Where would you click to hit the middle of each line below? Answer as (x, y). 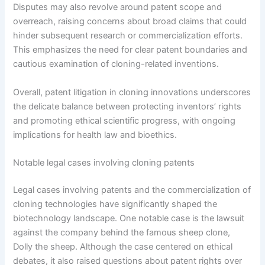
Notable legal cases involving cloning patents (104, 163)
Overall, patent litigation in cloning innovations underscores (132, 92)
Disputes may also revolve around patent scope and (118, 7)
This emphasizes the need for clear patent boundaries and (130, 50)
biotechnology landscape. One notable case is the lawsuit (129, 219)
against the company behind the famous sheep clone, (122, 233)
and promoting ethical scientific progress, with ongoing (125, 120)
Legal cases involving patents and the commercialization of (132, 190)
